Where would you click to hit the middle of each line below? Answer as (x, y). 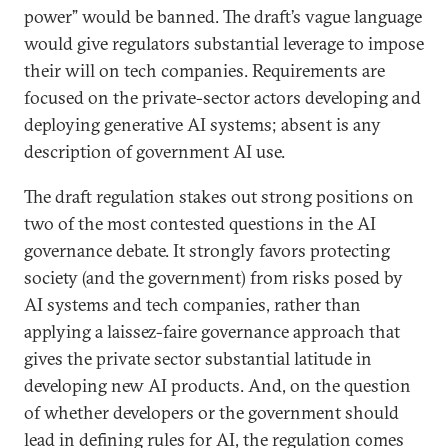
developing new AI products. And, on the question (217, 385)
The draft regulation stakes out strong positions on (219, 196)
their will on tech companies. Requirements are (204, 70)
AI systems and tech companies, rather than (192, 304)
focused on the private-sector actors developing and (222, 97)
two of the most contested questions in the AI (200, 223)
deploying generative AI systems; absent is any (202, 124)
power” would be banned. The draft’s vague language (223, 16)
